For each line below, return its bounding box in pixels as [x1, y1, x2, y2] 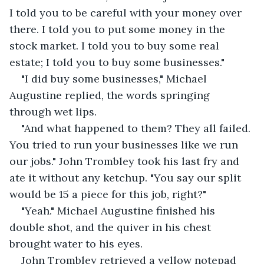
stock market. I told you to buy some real [9, 38, 222, 52]
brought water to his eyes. [9, 236, 143, 250]
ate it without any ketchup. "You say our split [9, 170, 244, 184]
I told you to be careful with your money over [9, 5, 245, 19]
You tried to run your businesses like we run [9, 137, 241, 151]
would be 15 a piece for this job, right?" [9, 187, 206, 201]
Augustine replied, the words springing [9, 88, 213, 102]
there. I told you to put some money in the [9, 22, 228, 36]
